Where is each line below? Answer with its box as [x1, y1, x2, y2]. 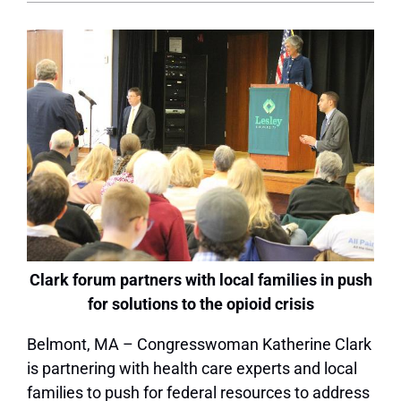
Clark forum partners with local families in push [29, 269, 372, 289]
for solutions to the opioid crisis [87, 294, 314, 313]
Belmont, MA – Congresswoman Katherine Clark [27, 334, 371, 354]
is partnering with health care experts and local [27, 358, 357, 378]
